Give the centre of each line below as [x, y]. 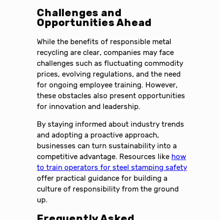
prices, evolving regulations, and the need [109, 74]
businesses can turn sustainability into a [107, 146]
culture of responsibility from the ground [108, 189]
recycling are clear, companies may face [106, 52]
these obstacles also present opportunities [111, 96]
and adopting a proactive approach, [98, 135]
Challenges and [79, 13]
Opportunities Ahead [94, 23]
